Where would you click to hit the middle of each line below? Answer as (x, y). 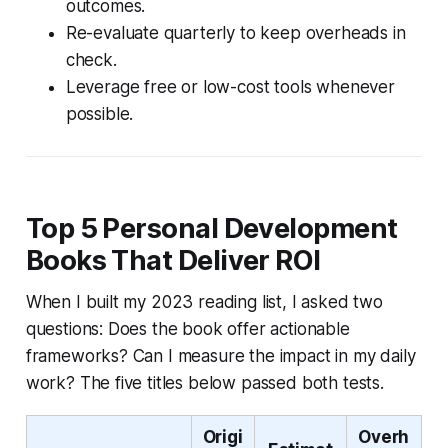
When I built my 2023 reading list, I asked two (204, 301)
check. (91, 59)
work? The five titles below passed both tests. (204, 382)
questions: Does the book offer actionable (187, 328)
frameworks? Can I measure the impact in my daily (220, 355)
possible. (99, 113)
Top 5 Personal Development (211, 228)
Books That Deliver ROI (173, 260)
